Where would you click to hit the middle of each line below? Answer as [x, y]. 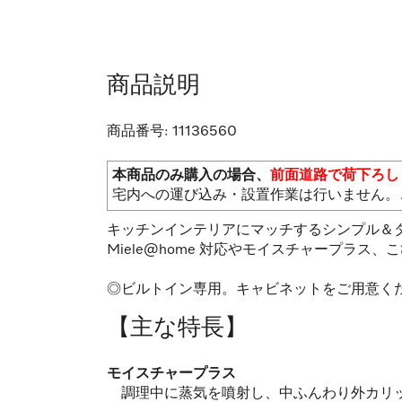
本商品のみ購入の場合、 [191, 175]
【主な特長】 [177, 328]
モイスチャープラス [171, 374]
